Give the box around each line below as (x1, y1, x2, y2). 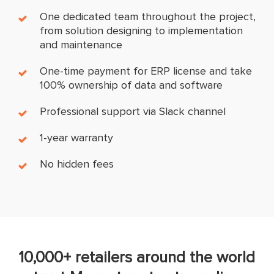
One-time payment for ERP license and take (40, 64, 253, 78)
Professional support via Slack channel (40, 104, 226, 118)
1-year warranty (40, 130, 114, 144)
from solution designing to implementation (40, 23, 243, 37)
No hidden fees (40, 157, 114, 171)
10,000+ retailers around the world (18, 247, 256, 267)
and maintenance (40, 37, 123, 51)
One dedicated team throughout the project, (40, 9, 256, 23)
